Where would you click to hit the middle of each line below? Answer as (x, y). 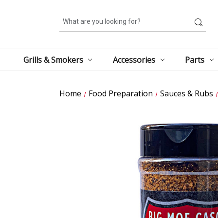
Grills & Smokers (53, 60)
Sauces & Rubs (186, 93)
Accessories (134, 60)
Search (71, 17)
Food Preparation (120, 93)
